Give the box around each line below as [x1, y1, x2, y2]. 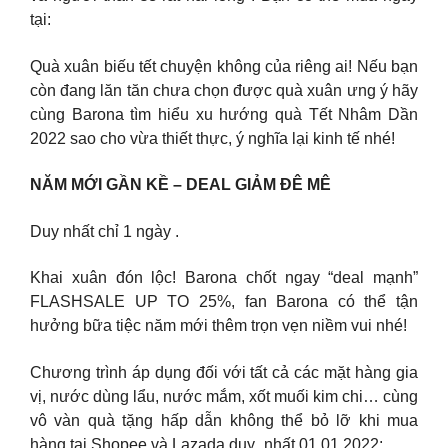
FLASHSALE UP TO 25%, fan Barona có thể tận [30, 293, 418, 311]
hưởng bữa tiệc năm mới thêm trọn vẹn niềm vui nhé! [30, 317, 407, 335]
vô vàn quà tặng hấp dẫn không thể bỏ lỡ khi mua [30, 411, 418, 429]
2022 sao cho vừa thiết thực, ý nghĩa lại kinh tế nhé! [30, 129, 395, 147]
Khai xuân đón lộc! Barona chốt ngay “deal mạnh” [30, 269, 418, 287]
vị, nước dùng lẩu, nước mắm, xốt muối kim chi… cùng [30, 387, 418, 405]
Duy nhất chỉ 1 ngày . [30, 222, 179, 240]
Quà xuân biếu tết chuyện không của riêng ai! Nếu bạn [30, 57, 418, 75]
